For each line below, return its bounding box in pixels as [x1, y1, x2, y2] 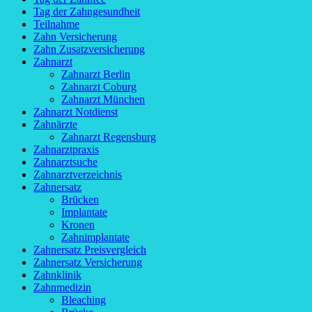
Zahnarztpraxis [33, 143, 99, 156]
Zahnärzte [33, 118, 77, 131]
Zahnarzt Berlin [61, 68, 130, 81]
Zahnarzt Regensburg [61, 131, 156, 143]
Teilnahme [33, 18, 79, 31]
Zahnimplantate [61, 231, 130, 244]
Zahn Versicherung [33, 31, 117, 43]
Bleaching [61, 294, 106, 306]
